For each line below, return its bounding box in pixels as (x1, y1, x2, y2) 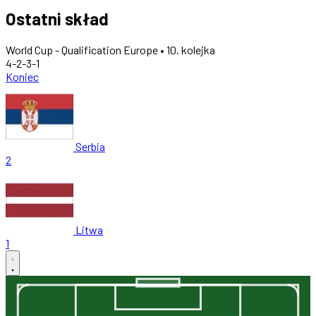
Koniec (6, 69, 39, 83)
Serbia (75, 139, 105, 153)
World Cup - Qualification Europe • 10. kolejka (6, 42, 215, 56)
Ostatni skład (6, 8, 109, 29)
